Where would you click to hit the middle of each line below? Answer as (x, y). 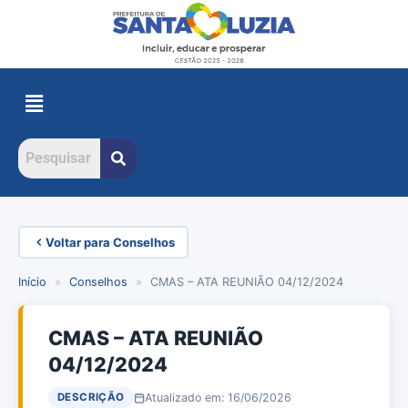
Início (32, 282)
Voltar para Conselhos (110, 242)
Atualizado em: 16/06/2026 (218, 397)
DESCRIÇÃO (91, 398)
